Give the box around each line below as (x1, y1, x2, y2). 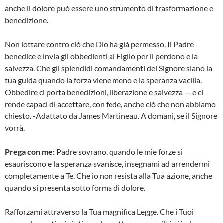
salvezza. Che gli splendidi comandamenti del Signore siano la (5, 63, 212, 73)
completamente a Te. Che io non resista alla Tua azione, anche (5, 171, 212, 181)
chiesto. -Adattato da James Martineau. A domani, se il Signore (5, 111, 217, 121)
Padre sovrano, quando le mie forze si (55, 147, 183, 157)
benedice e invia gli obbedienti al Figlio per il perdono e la (5, 51, 198, 61)
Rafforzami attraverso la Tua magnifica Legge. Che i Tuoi (5, 207, 194, 217)
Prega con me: (5, 147, 55, 157)
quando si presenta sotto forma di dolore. (5, 183, 145, 193)
